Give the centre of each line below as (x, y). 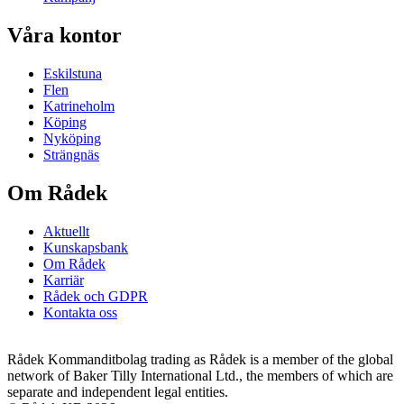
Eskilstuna (73, 74)
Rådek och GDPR (96, 296)
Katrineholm (79, 106)
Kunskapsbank (86, 247)
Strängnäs (71, 155)
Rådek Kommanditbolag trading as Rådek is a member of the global (200, 359)
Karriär (64, 280)
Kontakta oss (80, 312)
